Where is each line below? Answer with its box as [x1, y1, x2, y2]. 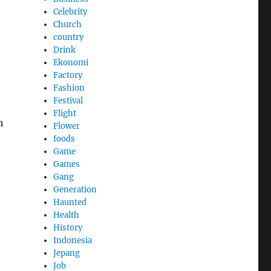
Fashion [53, 82, 85, 93]
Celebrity [53, 6, 88, 17]
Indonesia [53, 235, 93, 246]
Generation [53, 184, 97, 195]
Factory [53, 70, 83, 80]
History [53, 222, 83, 233]
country [53, 31, 84, 42]
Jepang [53, 247, 80, 258]
